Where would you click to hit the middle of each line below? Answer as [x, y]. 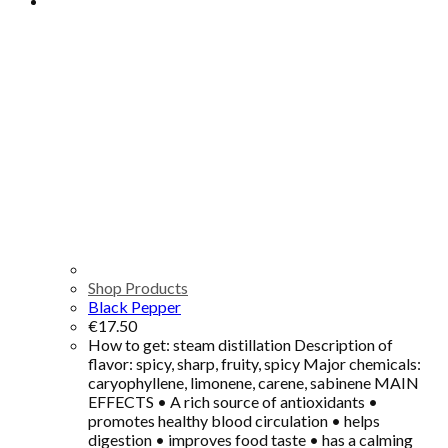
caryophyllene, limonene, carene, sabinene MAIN [253, 382]
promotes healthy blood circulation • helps [234, 420]
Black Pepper [134, 306]
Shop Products [138, 287]
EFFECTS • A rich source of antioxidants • [233, 401]
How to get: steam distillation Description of [240, 344]
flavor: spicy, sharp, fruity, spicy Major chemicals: [254, 363]
